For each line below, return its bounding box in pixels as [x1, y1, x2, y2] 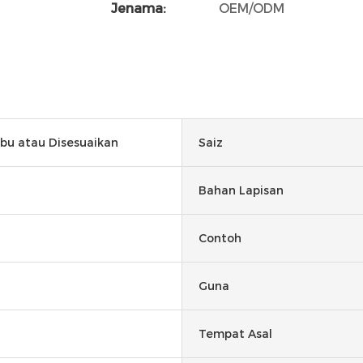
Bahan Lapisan [199, 182, 284, 198]
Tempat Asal [199, 326, 272, 341]
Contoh [199, 230, 241, 246]
